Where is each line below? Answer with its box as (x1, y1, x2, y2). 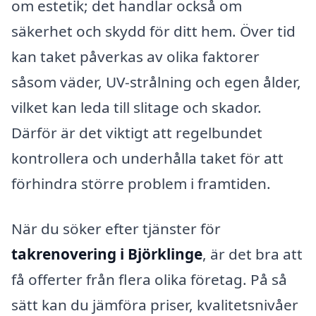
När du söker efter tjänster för (11, 218, 221, 238)
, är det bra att (202, 243, 303, 264)
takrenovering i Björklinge (11, 243, 202, 264)
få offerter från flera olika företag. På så (11, 269, 287, 289)
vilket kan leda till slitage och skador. (11, 97, 262, 118)
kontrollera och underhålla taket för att (11, 148, 284, 169)
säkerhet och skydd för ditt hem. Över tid (11, 21, 296, 42)
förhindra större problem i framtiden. (11, 174, 271, 194)
